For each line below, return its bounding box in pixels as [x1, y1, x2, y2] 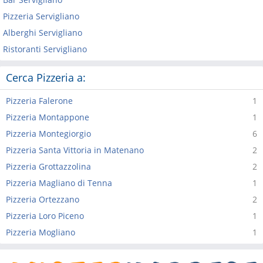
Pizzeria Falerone [6, 95, 73, 106]
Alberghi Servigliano [3, 27, 82, 38]
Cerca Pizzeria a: [6, 70, 86, 85]
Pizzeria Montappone [6, 112, 89, 123]
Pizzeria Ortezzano [6, 194, 79, 205]
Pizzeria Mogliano [6, 227, 75, 238]
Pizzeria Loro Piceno [6, 210, 84, 221]
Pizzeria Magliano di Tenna [6, 177, 112, 188]
